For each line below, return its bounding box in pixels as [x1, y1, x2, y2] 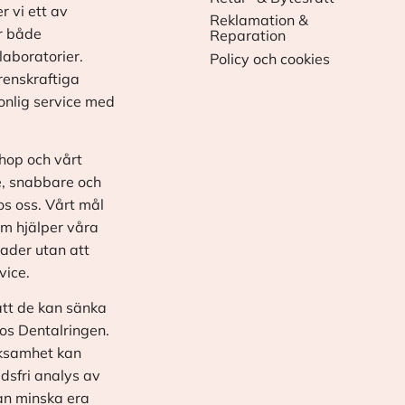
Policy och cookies [209, 50, 330, 69]
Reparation [209, 26, 286, 45]
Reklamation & [209, 11, 308, 30]
